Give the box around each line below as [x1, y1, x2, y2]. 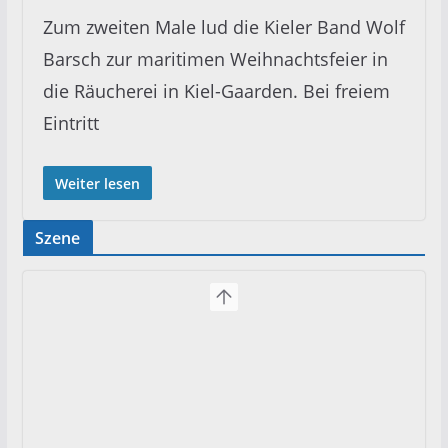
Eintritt [42, 110, 99, 135]
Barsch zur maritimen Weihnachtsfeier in [42, 46, 388, 71]
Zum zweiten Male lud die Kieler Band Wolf [42, 14, 405, 39]
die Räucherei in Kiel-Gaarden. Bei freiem [42, 78, 390, 103]
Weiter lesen [54, 173, 140, 193]
